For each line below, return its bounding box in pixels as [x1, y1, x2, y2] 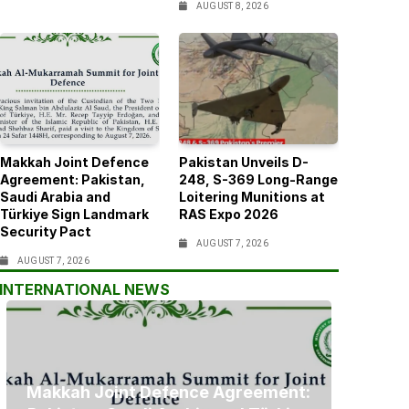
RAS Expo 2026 [178, 205, 278, 222]
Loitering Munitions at [178, 188, 325, 204]
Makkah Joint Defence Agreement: [26, 382, 310, 402]
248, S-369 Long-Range [178, 171, 338, 187]
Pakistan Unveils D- [178, 153, 309, 170]
